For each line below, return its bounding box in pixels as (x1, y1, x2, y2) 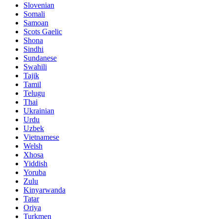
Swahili (23, 62, 47, 71)
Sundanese (23, 53, 57, 62)
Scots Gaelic (23, 27, 62, 36)
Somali (23, 9, 45, 18)
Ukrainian (23, 106, 54, 115)
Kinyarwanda (23, 185, 66, 194)
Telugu (23, 88, 45, 97)
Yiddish (23, 159, 47, 168)
